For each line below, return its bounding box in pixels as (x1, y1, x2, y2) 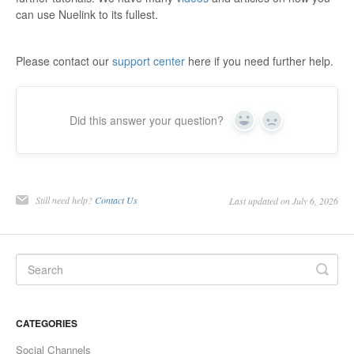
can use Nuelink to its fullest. (16, 6, 161, 23)
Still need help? (36, 194, 95, 207)
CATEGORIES (16, 316, 77, 331)
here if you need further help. (185, 53, 333, 70)
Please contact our (16, 53, 112, 70)
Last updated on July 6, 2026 (229, 194, 338, 208)
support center (112, 53, 185, 70)
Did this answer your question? (70, 112, 224, 129)
